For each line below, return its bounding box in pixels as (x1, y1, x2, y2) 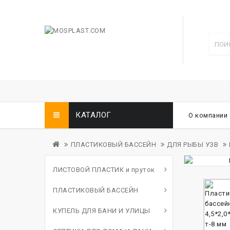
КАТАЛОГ (75, 110, 111, 120)
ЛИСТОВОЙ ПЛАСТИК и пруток (53, 166, 155, 174)
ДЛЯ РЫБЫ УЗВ (167, 141, 218, 148)
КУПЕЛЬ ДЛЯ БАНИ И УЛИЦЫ (53, 207, 150, 215)
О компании (188, 111, 227, 119)
